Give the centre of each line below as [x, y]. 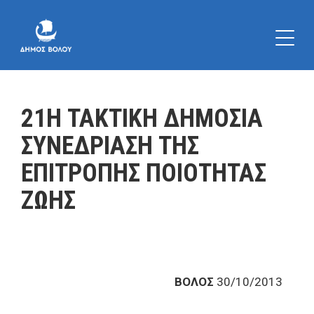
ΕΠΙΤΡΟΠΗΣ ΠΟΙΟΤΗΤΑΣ [144, 173]
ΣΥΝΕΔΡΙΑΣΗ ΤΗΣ [110, 146]
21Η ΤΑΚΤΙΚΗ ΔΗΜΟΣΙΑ [142, 118]
